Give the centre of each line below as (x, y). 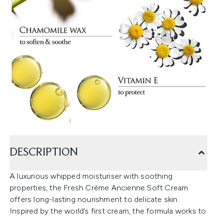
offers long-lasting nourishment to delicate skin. (94, 199)
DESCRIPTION (44, 153)
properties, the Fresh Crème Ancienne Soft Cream (99, 188)
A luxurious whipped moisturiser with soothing (91, 176)
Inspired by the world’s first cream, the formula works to (108, 211)
